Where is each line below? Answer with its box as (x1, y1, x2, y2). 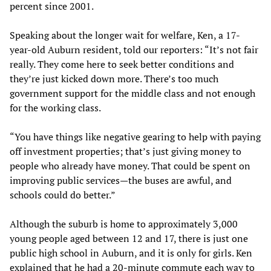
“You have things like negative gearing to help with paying (10, 129, 261, 143)
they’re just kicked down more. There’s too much (10, 71, 218, 85)
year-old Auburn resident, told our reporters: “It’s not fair (10, 42, 258, 56)
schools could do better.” (10, 188, 116, 201)
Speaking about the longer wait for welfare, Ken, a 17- (10, 28, 240, 42)
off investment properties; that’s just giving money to (10, 144, 241, 158)
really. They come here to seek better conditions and (10, 57, 234, 71)
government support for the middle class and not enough (10, 86, 255, 100)
